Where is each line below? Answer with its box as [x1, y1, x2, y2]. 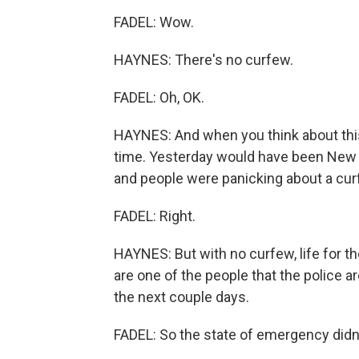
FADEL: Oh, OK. [114, 89, 204, 106]
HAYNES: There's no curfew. [114, 51, 293, 68]
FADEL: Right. [114, 208, 196, 224]
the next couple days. [114, 288, 249, 305]
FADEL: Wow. [114, 14, 194, 30]
